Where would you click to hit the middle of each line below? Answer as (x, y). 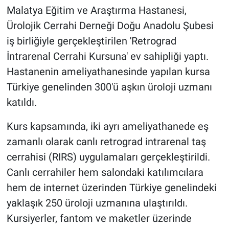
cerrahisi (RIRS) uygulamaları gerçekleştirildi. (108, 157)
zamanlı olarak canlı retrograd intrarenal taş (106, 142)
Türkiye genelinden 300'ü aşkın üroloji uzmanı (109, 87)
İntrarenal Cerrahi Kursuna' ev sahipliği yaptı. (107, 56)
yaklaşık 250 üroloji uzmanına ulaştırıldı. (97, 203)
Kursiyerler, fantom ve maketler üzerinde (99, 219)
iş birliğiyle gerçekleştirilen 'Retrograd (91, 41)
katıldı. (21, 102)
